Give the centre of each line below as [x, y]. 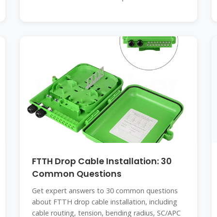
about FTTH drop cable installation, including [104, 202]
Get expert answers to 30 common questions [105, 191]
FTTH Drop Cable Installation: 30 [101, 161]
